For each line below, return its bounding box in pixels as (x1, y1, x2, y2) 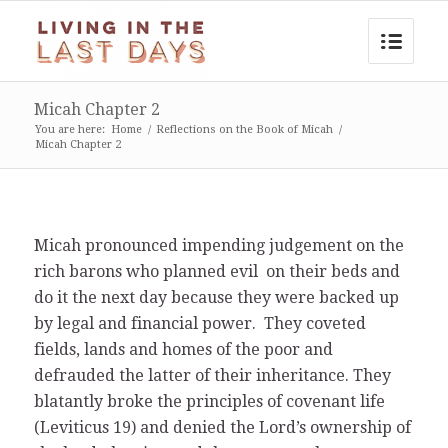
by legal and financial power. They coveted (33, 313, 366, 333)
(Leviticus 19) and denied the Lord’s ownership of (33, 417, 411, 437)
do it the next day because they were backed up (33, 287, 399, 307)
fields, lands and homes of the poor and (33, 339, 333, 359)
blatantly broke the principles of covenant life (33, 391, 385, 411)
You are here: (34, 123, 105, 136)
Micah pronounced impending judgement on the (33, 235, 404, 255)
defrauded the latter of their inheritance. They (33, 365, 391, 385)
